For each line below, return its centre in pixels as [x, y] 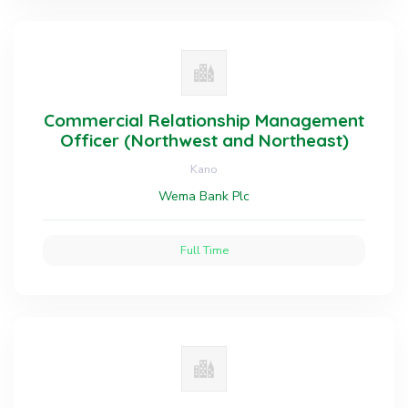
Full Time [204, 250]
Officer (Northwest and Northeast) [204, 140]
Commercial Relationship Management [204, 120]
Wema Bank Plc [204, 196]
